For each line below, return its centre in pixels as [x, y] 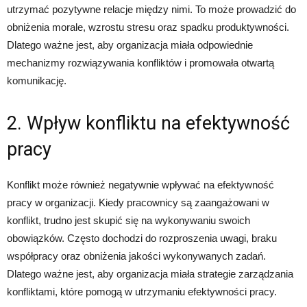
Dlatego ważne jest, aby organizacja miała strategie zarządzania [150, 274]
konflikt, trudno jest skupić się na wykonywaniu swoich [128, 221]
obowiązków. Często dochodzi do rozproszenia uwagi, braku [142, 238]
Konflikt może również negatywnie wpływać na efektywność [140, 185]
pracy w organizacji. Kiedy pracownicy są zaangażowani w [138, 203]
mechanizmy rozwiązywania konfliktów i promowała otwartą [140, 63]
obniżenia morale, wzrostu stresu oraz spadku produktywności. [148, 27]
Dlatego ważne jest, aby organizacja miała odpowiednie [130, 45]
